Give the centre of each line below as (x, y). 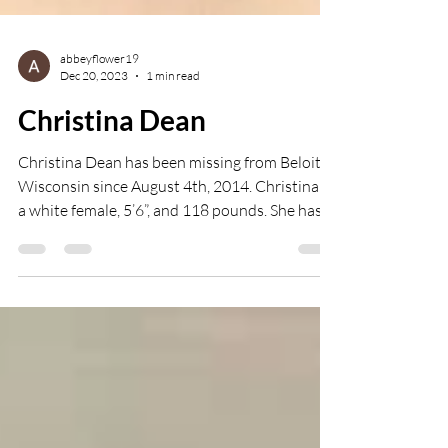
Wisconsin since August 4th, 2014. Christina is (175, 258)
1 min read (173, 147)
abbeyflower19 (99, 130)
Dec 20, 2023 (94, 147)
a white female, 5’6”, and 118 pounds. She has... (174, 282)
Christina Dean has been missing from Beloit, (171, 234)
